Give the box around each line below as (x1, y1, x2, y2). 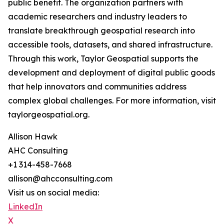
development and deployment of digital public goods (8, 67, 215, 78)
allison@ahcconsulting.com (8, 173, 112, 184)
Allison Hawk (8, 131, 57, 142)
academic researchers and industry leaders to (8, 11, 187, 22)
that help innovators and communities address (8, 81, 186, 92)
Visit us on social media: (8, 187, 99, 198)
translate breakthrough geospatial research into (8, 25, 195, 36)
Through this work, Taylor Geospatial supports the (8, 53, 198, 64)
